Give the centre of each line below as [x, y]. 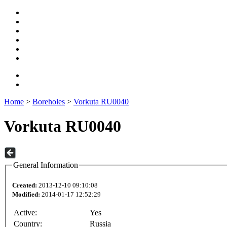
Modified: [26, 195]
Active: [25, 213]
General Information [46, 165]
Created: [25, 185]
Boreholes [49, 102]
